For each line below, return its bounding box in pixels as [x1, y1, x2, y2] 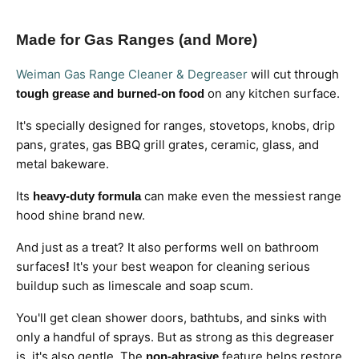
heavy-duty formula [30, 188, 144, 203]
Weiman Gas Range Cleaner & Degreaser [16, 66, 248, 82]
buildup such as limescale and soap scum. [16, 277, 253, 293]
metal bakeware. [16, 155, 109, 171]
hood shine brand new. [16, 207, 145, 223]
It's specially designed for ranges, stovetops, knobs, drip [16, 117, 335, 133]
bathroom [264, 239, 319, 255]
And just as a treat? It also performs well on [16, 239, 264, 255]
